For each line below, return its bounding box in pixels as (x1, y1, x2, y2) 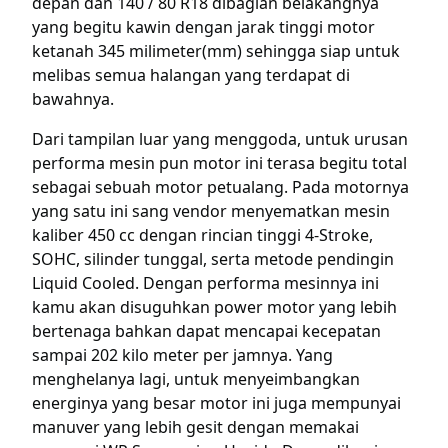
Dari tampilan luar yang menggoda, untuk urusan (32, 128, 408, 151)
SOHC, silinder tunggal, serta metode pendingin (32, 248, 394, 271)
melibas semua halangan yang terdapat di (32, 64, 350, 87)
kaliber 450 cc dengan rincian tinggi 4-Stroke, (32, 224, 373, 247)
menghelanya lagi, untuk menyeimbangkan (32, 368, 360, 391)
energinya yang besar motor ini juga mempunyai (32, 392, 401, 415)
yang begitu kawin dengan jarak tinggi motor (32, 16, 375, 39)
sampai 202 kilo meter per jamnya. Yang (32, 344, 333, 367)
